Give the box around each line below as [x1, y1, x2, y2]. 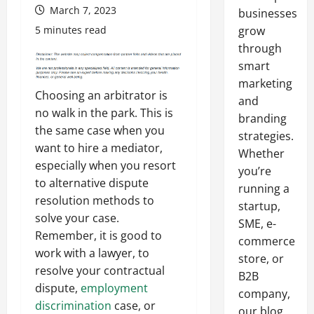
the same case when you [35, 122, 165, 138]
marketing [238, 76, 292, 91]
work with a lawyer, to [35, 245, 149, 261]
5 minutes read [35, 23, 107, 36]
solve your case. [35, 210, 119, 226]
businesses [238, 6, 297, 21]
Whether [238, 146, 285, 161]
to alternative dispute [35, 175, 149, 191]
